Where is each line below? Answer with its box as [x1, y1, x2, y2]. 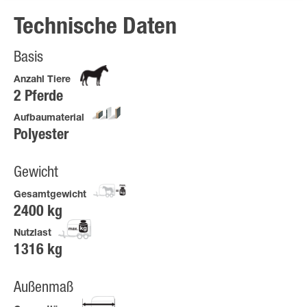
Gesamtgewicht [14, 191, 86, 201]
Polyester [14, 128, 69, 144]
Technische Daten [14, 17, 177, 41]
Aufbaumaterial [14, 114, 84, 124]
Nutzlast [14, 229, 51, 239]
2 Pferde [14, 90, 63, 106]
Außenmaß [14, 281, 73, 297]
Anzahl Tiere [14, 75, 71, 86]
